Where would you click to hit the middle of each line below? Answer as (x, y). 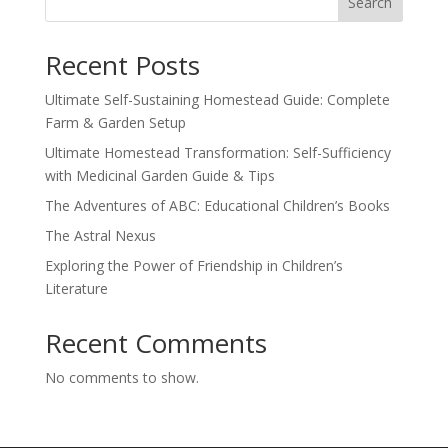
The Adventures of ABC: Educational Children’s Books (217, 206)
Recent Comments (155, 343)
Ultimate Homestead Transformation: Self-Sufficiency (217, 153)
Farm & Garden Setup (115, 123)
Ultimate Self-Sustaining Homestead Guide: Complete (217, 100)
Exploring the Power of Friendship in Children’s (193, 266)
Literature (76, 289)
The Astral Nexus (100, 236)
